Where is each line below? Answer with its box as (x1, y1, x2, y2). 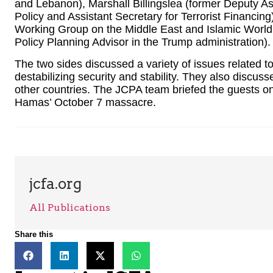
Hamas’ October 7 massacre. (15, 96, 156, 108)
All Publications (29, 202, 110, 214)
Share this (15, 230, 53, 239)
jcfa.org (29, 175, 82, 193)
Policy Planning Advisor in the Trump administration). (15, 36, 271, 49)
